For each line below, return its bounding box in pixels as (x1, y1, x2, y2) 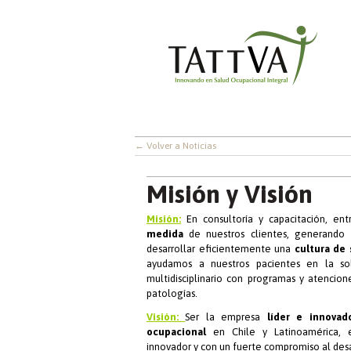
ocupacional (147, 325, 206, 338)
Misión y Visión (147, 179, 313, 208)
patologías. (147, 288, 197, 300)
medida (147, 228, 183, 241)
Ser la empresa (185, 310, 261, 323)
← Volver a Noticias (135, 140, 216, 152)
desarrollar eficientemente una (147, 243, 295, 255)
